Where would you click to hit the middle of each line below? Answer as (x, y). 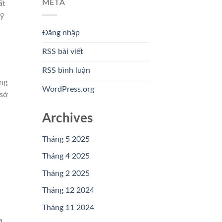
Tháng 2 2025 (66, 173)
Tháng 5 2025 (66, 139)
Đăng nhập (61, 32)
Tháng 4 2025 (66, 156)
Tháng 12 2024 (68, 191)
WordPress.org (68, 89)
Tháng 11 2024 (68, 207)
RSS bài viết (62, 51)
